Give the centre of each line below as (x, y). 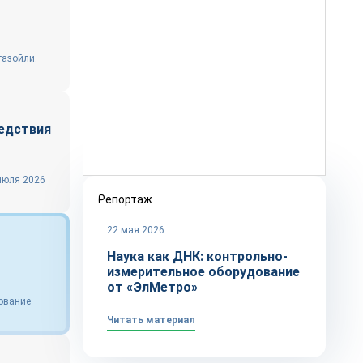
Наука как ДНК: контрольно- (197, 256)
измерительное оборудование (203, 272)
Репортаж (125, 199)
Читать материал (151, 320)
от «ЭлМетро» (154, 287)
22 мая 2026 (136, 230)
